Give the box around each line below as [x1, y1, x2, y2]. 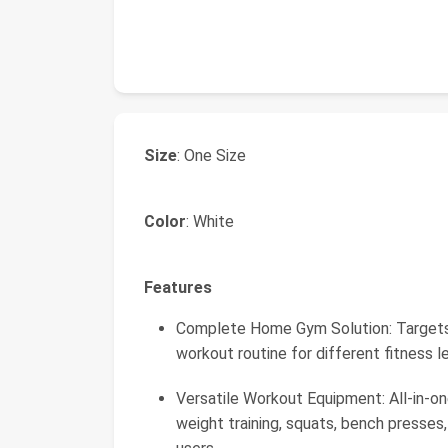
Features [144, 278, 212, 297]
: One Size [177, 146, 246, 165]
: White [186, 212, 234, 231]
